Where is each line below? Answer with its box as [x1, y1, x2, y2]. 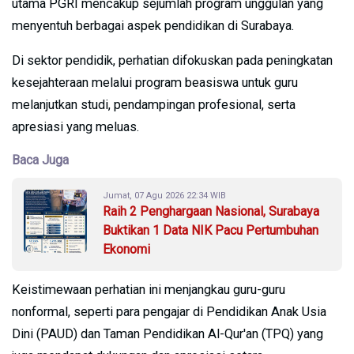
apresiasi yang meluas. [12, 119, 139, 134]
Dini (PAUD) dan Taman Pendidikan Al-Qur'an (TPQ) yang [12, 326, 323, 341]
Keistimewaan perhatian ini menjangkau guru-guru [12, 281, 285, 297]
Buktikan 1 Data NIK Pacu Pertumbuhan [103, 222, 318, 238]
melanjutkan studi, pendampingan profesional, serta [12, 96, 296, 112]
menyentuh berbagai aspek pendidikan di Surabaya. [12, 17, 294, 33]
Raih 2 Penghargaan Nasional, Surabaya [103, 203, 319, 219]
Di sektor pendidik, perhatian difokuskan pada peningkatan [12, 52, 333, 68]
